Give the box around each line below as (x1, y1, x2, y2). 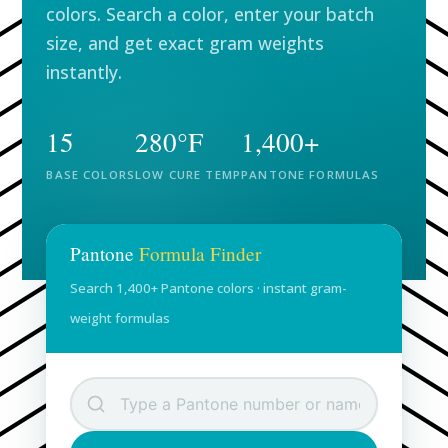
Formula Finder (139, 241, 262, 266)
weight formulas (70, 309, 171, 327)
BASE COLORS (46, 167, 136, 182)
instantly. (46, 60, 123, 84)
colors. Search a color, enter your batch (46, 2, 375, 26)
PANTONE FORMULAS (241, 167, 380, 182)
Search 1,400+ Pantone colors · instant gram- (70, 279, 348, 297)
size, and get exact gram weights (46, 31, 325, 55)
